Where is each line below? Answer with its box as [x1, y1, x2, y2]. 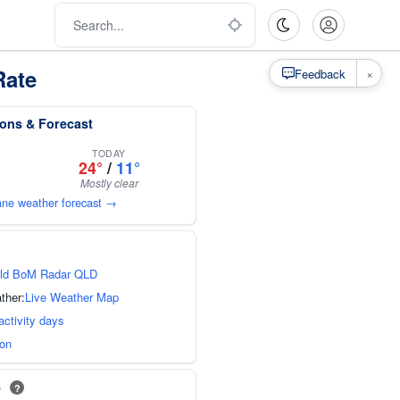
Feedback [295, 64, 346, 82]
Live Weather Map [25, 288, 119, 305]
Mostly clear [79, 174, 138, 190]
